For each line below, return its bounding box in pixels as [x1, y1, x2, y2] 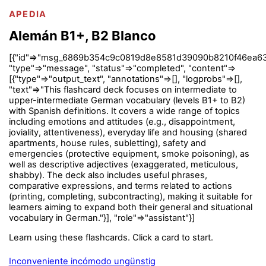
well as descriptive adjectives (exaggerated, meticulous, [8, 159, 238, 170]
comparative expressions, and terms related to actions [8, 180, 232, 191]
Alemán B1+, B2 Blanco [8, 28, 156, 44]
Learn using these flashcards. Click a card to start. [8, 232, 213, 243]
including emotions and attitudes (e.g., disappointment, [8, 116, 235, 127]
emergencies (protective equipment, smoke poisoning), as [8, 148, 249, 159]
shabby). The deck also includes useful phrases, [8, 169, 207, 180]
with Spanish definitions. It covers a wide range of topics [8, 105, 240, 116]
